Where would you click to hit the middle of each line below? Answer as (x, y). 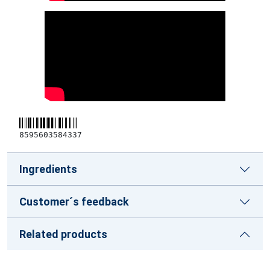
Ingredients (48, 169)
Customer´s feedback (74, 202)
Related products (63, 234)
